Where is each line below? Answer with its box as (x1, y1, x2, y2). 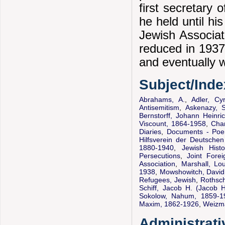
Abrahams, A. (139, 95, 185, 104)
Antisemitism (139, 103, 180, 112)
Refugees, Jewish (139, 176, 196, 184)
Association (139, 160, 176, 168)
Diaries (139, 128, 162, 136)
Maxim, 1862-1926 (139, 200, 199, 208)
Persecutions (139, 152, 181, 160)
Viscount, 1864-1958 (139, 120, 206, 128)
